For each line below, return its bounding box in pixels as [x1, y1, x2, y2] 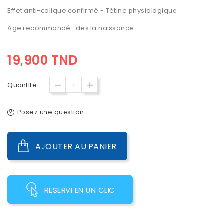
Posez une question [17, 108, 84, 117]
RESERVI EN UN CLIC [44, 185, 115, 196]
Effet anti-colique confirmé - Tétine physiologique [7, 6, 177, 16]
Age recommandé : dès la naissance [7, 23, 134, 33]
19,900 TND [7, 51, 78, 69]
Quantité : [7, 80, 40, 90]
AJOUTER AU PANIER [35, 141, 117, 153]
